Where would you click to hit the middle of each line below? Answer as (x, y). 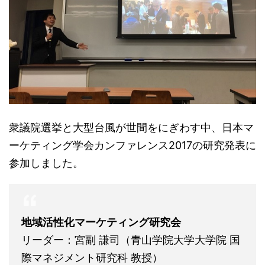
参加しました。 (46, 163)
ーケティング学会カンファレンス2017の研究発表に (132, 146)
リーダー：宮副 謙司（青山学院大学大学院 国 (131, 240)
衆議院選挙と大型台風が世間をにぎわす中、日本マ (131, 128)
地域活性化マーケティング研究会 (101, 222)
